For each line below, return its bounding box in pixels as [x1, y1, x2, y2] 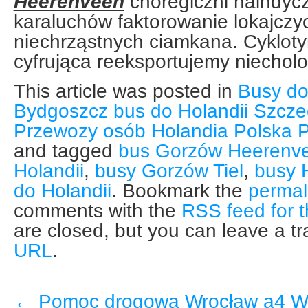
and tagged [13, 140, 118, 162]
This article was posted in [13, 80, 238, 102]
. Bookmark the [111, 180, 248, 202]
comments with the [13, 200, 181, 222]
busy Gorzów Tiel [94, 160, 243, 182]
